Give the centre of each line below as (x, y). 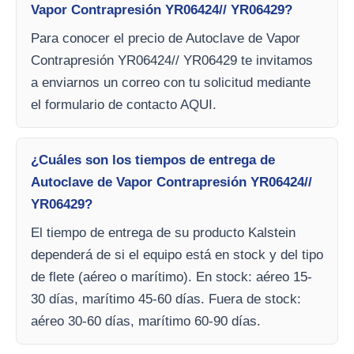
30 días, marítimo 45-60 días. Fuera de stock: (166, 299)
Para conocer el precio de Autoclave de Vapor (166, 38)
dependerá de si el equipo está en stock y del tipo (177, 255)
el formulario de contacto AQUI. (124, 105)
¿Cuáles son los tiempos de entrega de (153, 160)
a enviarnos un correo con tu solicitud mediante (171, 83)
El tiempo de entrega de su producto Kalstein (163, 233)
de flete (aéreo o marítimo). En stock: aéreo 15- (171, 277)
